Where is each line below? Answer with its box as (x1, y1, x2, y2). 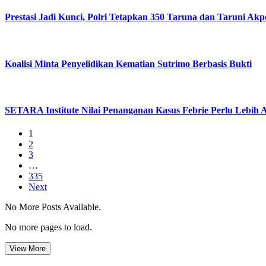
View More (9, 244, 46, 254)
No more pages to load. (5, 222, 92, 233)
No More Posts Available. (5, 202, 101, 213)
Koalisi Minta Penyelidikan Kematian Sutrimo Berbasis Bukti (5, 58, 252, 69)
